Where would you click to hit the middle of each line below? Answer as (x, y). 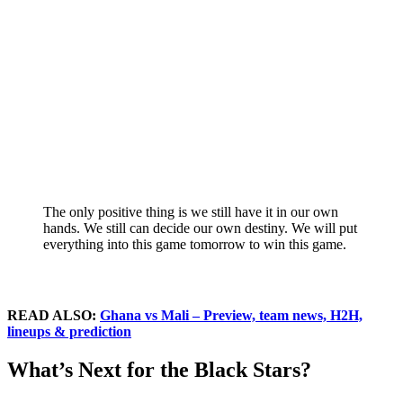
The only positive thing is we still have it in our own (191, 211)
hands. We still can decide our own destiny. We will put (200, 228)
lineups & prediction (69, 331)
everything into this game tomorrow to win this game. (195, 244)
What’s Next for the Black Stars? (159, 369)
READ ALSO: (54, 315)
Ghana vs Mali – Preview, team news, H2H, (231, 315)
